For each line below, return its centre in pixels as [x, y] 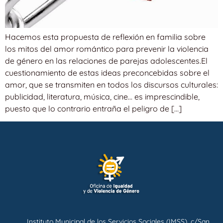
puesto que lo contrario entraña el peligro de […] [93, 108]
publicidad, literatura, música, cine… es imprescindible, [102, 96]
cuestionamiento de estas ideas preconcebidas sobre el [107, 72]
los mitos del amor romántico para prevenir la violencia [107, 49]
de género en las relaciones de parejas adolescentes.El [106, 60]
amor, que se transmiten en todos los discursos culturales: [111, 84]
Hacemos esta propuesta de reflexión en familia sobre [105, 37]
